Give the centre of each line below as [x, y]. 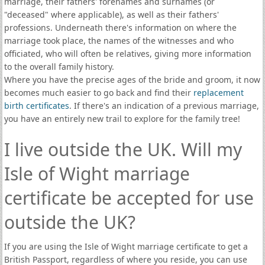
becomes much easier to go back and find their [98, 93]
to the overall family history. [59, 67]
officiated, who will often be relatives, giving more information [127, 54]
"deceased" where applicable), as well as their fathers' [111, 14]
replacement [218, 93]
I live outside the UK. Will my [123, 149]
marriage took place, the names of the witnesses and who [119, 41]
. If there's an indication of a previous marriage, [164, 106]
